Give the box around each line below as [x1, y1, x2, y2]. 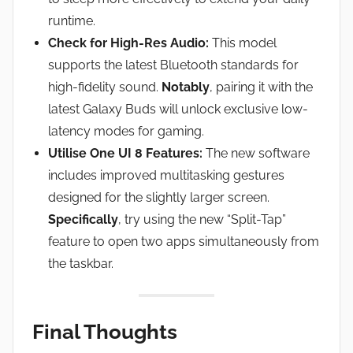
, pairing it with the [210, 79, 313, 95]
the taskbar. [48, 255, 113, 271]
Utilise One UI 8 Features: [48, 145, 203, 161]
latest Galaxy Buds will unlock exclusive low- [48, 101, 308, 117]
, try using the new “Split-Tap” [118, 211, 286, 227]
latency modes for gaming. [48, 123, 204, 139]
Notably [162, 79, 210, 95]
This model [209, 35, 277, 50]
